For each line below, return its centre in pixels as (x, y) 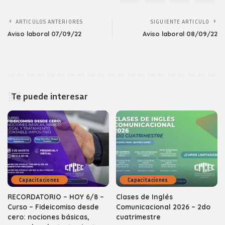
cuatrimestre (138, 216)
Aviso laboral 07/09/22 (44, 34)
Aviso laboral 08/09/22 (180, 34)
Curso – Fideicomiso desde (53, 206)
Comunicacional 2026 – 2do (163, 206)
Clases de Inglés (144, 196)
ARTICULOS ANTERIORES (49, 21)
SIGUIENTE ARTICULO (180, 21)
